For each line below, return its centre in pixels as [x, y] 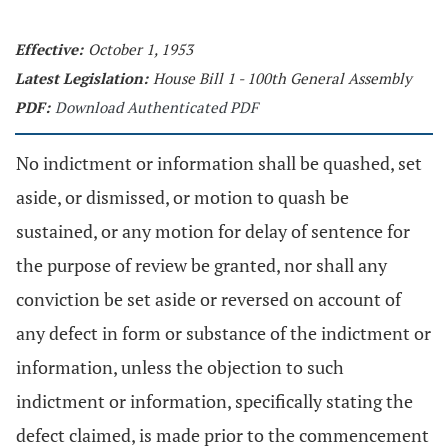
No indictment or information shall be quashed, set [219, 163]
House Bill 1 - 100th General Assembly [282, 78]
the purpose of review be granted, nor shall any [201, 265]
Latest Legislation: [81, 78]
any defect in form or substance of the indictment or [223, 333]
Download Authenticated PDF [156, 107]
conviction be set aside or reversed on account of [208, 299]
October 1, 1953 [140, 49]
